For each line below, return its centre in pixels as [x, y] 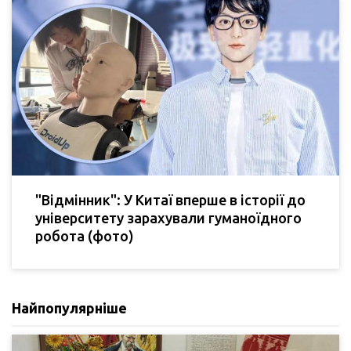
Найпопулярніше [69, 308]
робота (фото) [85, 235]
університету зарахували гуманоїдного [168, 217]
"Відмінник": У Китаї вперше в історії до [170, 199]
